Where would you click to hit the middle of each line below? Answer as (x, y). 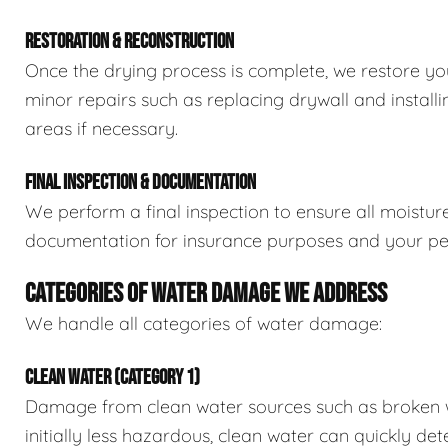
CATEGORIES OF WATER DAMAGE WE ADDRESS (206, 294)
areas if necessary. (101, 129)
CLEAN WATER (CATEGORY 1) (112, 378)
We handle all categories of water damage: (203, 324)
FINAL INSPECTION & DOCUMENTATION (140, 183)
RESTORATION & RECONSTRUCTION (129, 42)
